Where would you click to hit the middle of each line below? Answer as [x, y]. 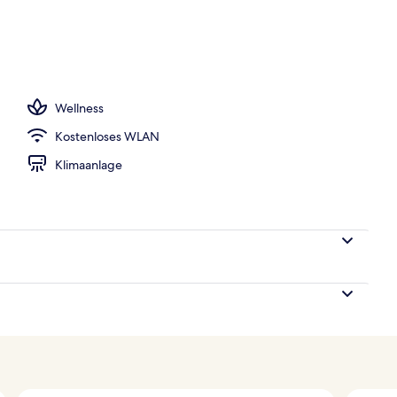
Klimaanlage [89, 164]
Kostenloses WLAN [107, 136]
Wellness [79, 108]
